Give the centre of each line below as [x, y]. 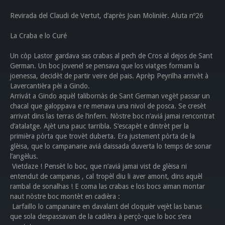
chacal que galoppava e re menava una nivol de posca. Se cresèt [108, 106]
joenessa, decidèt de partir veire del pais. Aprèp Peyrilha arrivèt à [109, 76]
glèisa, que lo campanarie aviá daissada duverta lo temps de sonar [111, 146]
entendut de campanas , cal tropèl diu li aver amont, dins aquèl [106, 176]
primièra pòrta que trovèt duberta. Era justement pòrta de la [102, 136]
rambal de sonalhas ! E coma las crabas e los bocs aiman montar [107, 186]
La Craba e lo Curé [38, 36]
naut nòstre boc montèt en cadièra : [65, 196]
